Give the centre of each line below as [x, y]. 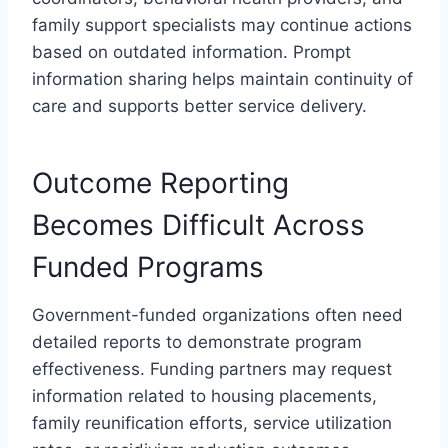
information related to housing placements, [204, 395]
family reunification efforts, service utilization [212, 422]
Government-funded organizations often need [217, 314]
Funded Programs [148, 266]
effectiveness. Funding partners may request [212, 368]
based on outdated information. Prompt [191, 51]
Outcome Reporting [160, 182]
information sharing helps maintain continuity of [222, 78]
